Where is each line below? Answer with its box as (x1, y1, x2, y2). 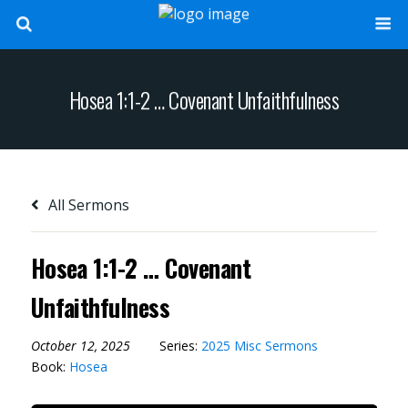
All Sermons (44, 194, 129, 215)
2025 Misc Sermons (200, 336, 318, 354)
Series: (158, 336, 201, 354)
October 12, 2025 (30, 336, 130, 354)
